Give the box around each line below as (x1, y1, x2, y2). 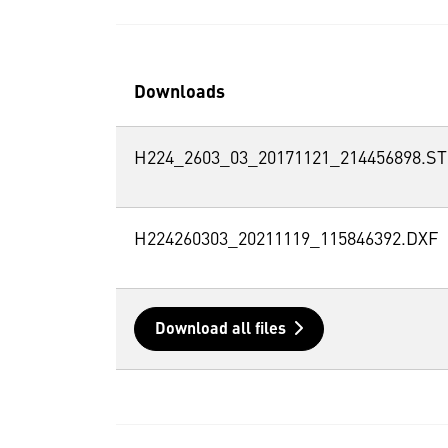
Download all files (154, 321, 286, 338)
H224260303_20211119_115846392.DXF (133, 230, 438, 249)
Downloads (133, 83, 225, 102)
